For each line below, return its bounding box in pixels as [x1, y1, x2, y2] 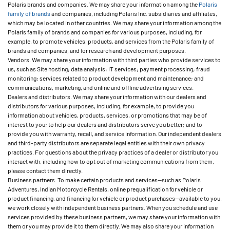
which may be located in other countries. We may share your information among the [8, 19, 221, 26]
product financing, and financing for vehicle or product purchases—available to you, [8, 195, 222, 202]
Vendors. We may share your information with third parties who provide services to [8, 56, 221, 63]
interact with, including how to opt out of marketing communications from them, [8, 158, 214, 165]
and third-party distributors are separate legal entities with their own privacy [8, 139, 205, 146]
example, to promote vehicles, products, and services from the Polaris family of [8, 37, 214, 45]
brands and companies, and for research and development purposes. [8, 47, 186, 54]
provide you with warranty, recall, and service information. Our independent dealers [8, 130, 221, 137]
